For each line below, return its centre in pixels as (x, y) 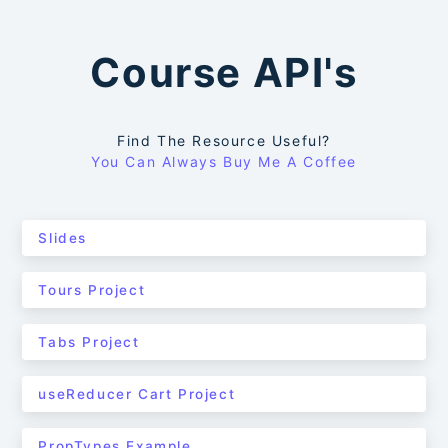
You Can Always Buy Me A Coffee (224, 161)
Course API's (224, 72)
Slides (63, 238)
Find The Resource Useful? (224, 140)
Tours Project (92, 290)
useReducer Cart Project (137, 394)
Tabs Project (89, 342)
